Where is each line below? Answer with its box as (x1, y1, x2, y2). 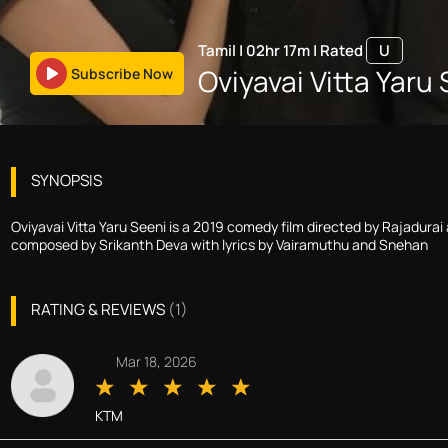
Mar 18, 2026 (115, 351, 197, 371)
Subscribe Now (71, 63, 173, 83)
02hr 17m (246, 39, 310, 61)
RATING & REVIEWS (30, 298, 165, 320)
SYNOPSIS (30, 169, 102, 191)
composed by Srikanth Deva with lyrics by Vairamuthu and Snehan (10, 234, 428, 254)
